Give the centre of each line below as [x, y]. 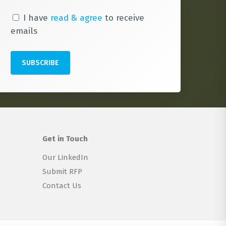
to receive [123, 18]
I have [35, 18]
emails [24, 31]
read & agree [76, 18]
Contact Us [62, 186]
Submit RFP [63, 172]
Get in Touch [65, 139]
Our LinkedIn [66, 158]
